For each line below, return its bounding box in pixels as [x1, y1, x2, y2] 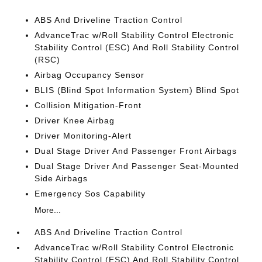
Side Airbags [35, 174, 88, 183]
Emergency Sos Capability [35, 189, 146, 198]
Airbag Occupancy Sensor [35, 70, 145, 80]
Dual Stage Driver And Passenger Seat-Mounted [35, 161, 240, 171]
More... [35, 205, 61, 215]
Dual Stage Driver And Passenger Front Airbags [35, 146, 237, 156]
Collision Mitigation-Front [35, 101, 142, 110]
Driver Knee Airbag [35, 116, 115, 125]
